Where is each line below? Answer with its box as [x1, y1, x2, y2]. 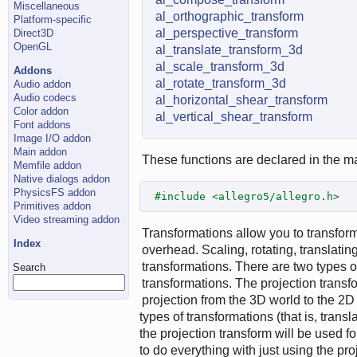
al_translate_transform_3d [155, 43, 303, 57]
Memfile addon [14, 159, 82, 171]
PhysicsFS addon [14, 186, 96, 198]
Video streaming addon [14, 214, 120, 226]
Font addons [14, 119, 72, 131]
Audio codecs [14, 92, 77, 104]
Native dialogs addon [14, 173, 111, 185]
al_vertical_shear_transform [155, 110, 312, 124]
